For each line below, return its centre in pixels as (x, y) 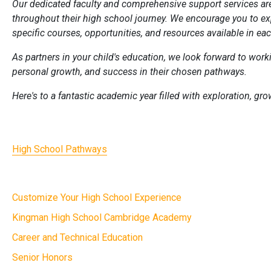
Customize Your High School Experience (97, 198)
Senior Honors (43, 258)
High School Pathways (60, 149)
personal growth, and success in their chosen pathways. (130, 72)
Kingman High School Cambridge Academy (102, 218)
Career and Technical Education (78, 238)
